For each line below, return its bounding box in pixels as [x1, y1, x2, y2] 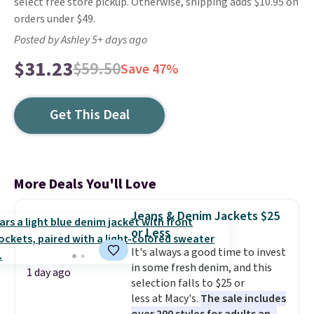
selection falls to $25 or [130, 275, 245, 291]
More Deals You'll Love [14, 175, 156, 194]
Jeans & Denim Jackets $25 [130, 207, 280, 225]
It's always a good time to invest [130, 245, 286, 260]
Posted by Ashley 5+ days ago [14, 32, 147, 48]
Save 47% [121, 60, 178, 79]
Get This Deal [49, 105, 130, 125]
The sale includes [200, 291, 286, 306]
